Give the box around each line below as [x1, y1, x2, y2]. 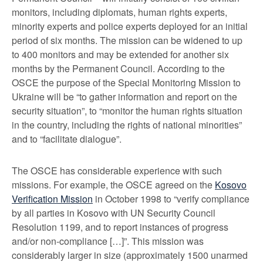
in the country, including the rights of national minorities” [12, 118, 242, 131]
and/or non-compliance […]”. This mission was [12, 234, 204, 248]
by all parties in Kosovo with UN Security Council [12, 206, 215, 220]
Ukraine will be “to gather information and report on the [12, 90, 237, 103]
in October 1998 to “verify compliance [93, 192, 249, 205]
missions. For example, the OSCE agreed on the [12, 178, 215, 191]
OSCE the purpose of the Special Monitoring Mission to [12, 76, 241, 89]
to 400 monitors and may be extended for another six [12, 48, 229, 61]
